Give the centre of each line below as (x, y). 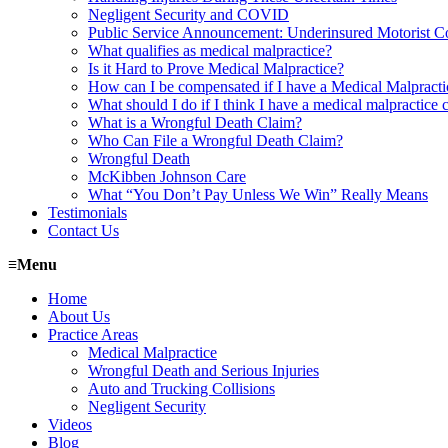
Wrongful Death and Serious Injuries (203, 370)
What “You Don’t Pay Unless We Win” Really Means (258, 194)
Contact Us (83, 230)
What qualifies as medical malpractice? (210, 50)
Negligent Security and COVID (188, 14)
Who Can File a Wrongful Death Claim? (215, 140)
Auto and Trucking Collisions (181, 388)
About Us (79, 316)
